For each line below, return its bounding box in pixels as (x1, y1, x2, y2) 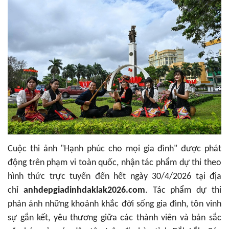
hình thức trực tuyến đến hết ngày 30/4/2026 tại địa (8, 172, 221, 182)
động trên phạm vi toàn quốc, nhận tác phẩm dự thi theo (8, 158, 221, 168)
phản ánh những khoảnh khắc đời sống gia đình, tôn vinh (8, 199, 221, 210)
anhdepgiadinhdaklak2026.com (23, 186, 145, 196)
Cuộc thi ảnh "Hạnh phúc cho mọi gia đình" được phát (8, 144, 221, 154)
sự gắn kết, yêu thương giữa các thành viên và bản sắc (8, 213, 221, 223)
